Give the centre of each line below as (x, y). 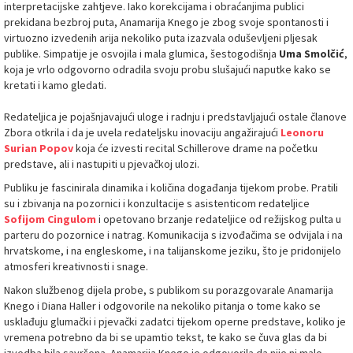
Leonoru (302, 133)
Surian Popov (39, 149)
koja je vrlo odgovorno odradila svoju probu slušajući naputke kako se (167, 70)
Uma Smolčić (312, 54)
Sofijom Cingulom (50, 219)
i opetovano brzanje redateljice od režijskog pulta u (219, 219)
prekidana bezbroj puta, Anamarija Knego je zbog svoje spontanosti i (166, 22)
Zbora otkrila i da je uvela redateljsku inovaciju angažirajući (142, 133)
